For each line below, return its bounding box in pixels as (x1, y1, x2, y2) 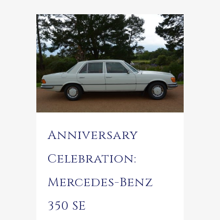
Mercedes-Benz (48, 174, 153, 191)
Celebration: (48, 151, 137, 167)
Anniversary (48, 127, 138, 144)
